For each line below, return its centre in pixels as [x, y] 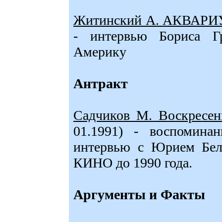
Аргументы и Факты [139, 194]
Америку [100, 52]
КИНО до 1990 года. [133, 163]
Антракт [101, 83]
